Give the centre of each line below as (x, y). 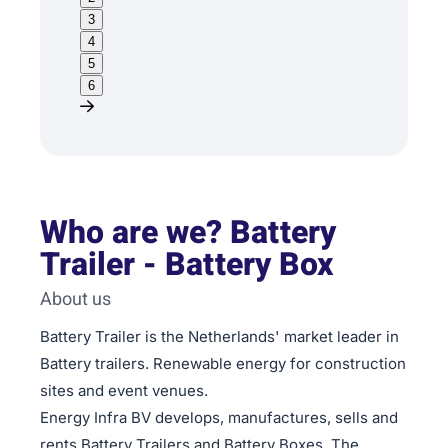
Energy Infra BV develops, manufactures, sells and (219, 417)
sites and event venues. (124, 390)
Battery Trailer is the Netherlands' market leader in (219, 336)
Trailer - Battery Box (186, 265)
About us (75, 300)
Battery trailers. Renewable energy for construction (223, 363)
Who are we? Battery (188, 233)
